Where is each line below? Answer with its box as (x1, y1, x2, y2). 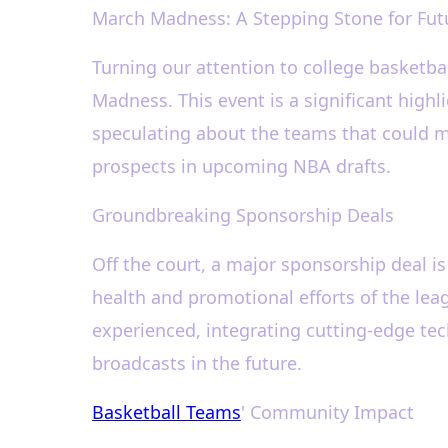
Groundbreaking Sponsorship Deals (92, 203, 394, 227)
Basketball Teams (92, 400, 241, 424)
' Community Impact (241, 400, 414, 424)
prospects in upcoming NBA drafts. (92, 154, 391, 178)
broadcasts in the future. (92, 351, 302, 375)
